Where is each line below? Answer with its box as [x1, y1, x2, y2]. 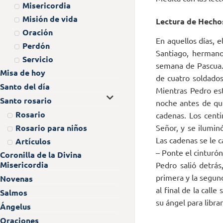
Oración [22, 26, 53, 37]
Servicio [22, 53, 53, 64]
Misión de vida [22, 13, 78, 24]
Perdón [22, 40, 50, 51]
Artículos [15, 135, 51, 146]
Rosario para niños [15, 122, 87, 133]
